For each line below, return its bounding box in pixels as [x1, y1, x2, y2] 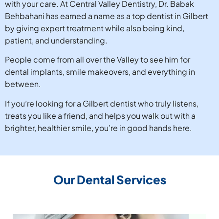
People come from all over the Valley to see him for [5, 54, 190, 65]
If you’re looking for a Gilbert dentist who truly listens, [5, 98, 198, 109]
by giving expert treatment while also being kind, [5, 23, 184, 33]
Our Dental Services [53, 172, 166, 187]
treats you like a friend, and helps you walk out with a [5, 110, 196, 121]
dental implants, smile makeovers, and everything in [5, 66, 195, 77]
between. [5, 79, 41, 89]
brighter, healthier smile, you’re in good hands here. [5, 122, 192, 133]
